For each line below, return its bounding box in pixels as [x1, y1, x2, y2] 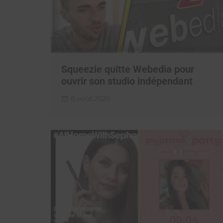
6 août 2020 [71, 94, 110, 104]
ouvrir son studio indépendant [61, 75, 193, 88]
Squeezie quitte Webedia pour [61, 63, 194, 76]
